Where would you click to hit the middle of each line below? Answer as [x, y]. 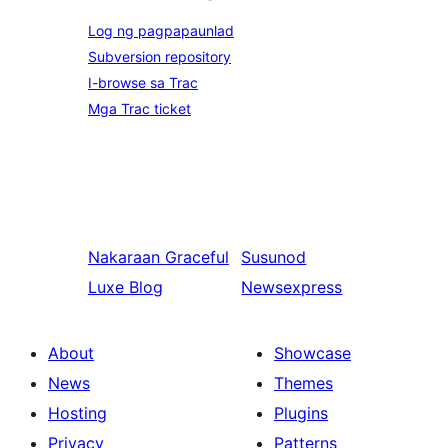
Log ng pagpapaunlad [161, 30]
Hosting [77, 413]
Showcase [312, 353]
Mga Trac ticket [139, 108]
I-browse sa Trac [143, 82]
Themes [303, 383]
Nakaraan [124, 257]
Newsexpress [292, 287]
